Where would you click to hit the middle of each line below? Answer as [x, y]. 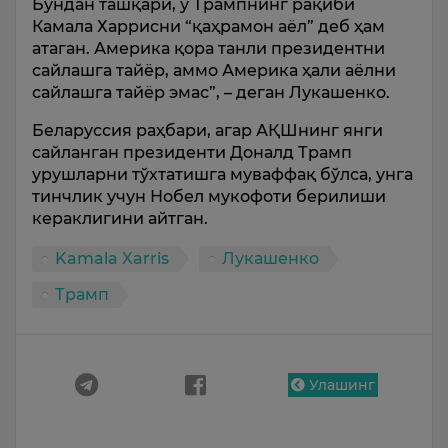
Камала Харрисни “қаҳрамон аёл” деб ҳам [208, 26]
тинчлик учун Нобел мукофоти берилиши [209, 196]
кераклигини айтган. [120, 218]
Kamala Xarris [112, 258]
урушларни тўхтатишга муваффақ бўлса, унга [222, 174]
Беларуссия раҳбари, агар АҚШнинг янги [207, 130]
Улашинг [339, 385]
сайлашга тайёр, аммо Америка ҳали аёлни [214, 70]
